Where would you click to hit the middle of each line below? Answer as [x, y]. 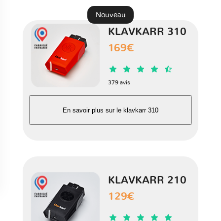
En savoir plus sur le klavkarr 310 [110, 110]
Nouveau [110, 15]
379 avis [119, 83]
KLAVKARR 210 [147, 181]
